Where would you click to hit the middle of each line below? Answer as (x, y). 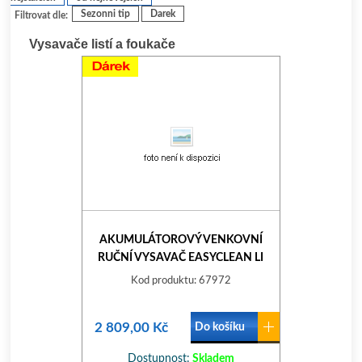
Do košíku (219, 327)
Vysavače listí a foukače (103, 44)
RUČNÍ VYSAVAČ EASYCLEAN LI (181, 258)
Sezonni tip (106, 14)
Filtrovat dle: (42, 15)
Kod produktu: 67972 (181, 281)
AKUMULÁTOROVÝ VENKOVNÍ (181, 240)
